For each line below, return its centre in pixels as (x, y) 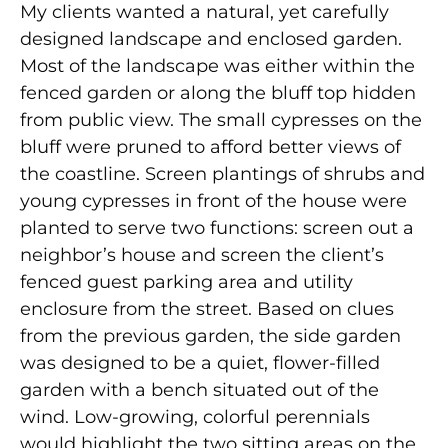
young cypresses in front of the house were (213, 200)
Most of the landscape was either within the (217, 65)
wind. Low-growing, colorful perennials (195, 416)
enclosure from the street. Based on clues (207, 308)
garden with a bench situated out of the (199, 389)
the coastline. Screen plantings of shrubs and (222, 173)
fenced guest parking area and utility (186, 281)
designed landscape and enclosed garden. (211, 38)
